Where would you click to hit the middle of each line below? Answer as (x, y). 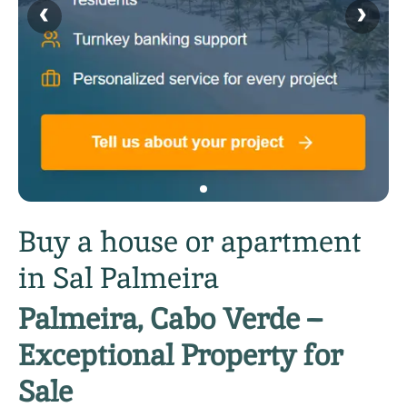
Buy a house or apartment (190, 241)
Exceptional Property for (180, 355)
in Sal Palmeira (119, 278)
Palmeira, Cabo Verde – (170, 318)
